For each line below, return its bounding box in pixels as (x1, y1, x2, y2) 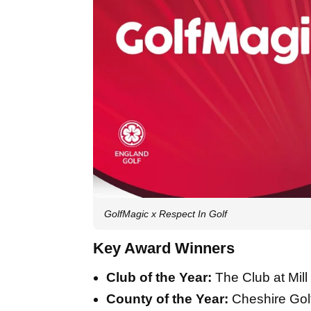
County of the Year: (106, 292, 228, 307)
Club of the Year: (106, 270, 212, 285)
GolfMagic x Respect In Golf (104, 208, 227, 220)
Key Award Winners (93, 239, 235, 258)
